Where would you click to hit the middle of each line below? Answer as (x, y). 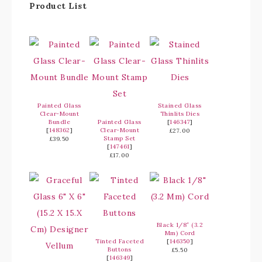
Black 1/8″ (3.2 (180, 225)
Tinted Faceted (120, 241)
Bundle (59, 122)
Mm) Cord (180, 233)
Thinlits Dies (180, 114)
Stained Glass (180, 106)
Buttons (120, 249)
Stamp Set (120, 138)
